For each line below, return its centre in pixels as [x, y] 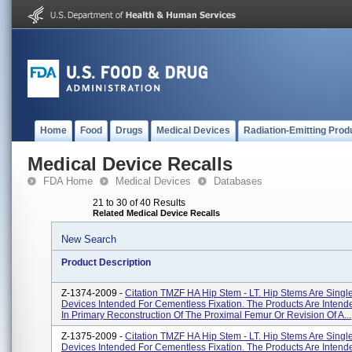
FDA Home [68, 181]
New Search [89, 239]
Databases [238, 181]
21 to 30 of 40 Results [139, 203]
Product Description [106, 262]
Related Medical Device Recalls [156, 213]
